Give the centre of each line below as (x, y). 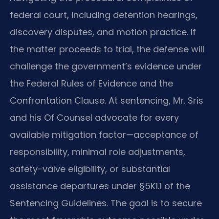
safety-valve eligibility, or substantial (90, 169)
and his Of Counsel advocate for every (94, 118)
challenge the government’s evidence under (106, 66)
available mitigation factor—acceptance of (104, 135)
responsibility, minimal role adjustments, (98, 152)
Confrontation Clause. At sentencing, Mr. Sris (107, 101)
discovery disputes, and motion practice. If (103, 32)
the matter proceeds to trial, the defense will (107, 49)
